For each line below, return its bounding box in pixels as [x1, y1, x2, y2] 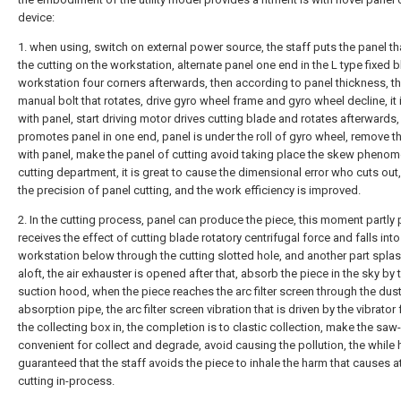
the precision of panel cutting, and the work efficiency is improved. [18, 183, 361, 197]
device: [18, 11, 55, 24]
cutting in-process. [18, 374, 115, 388]
